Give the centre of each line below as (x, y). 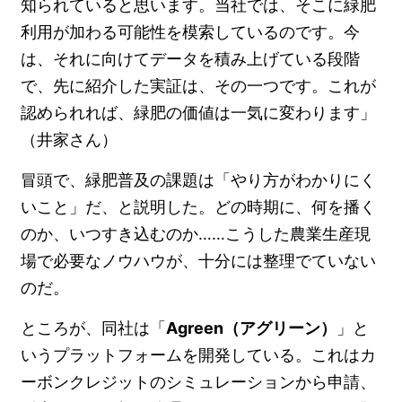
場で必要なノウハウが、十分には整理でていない (199, 261)
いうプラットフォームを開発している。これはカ (199, 355)
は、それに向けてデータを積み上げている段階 (191, 59)
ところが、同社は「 (94, 328)
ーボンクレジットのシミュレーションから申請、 (199, 382)
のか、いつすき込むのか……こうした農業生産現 (196, 234)
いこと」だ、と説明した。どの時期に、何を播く (199, 207)
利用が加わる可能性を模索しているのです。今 (191, 32)
